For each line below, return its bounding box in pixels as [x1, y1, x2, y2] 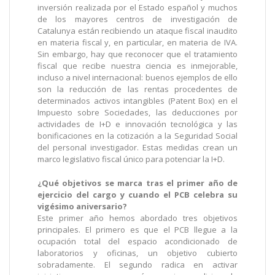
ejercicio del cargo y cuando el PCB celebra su [37, 189, 238, 200]
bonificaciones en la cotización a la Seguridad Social [37, 130, 238, 141]
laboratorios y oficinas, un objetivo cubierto [37, 247, 238, 258]
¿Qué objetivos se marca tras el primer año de [37, 177, 238, 188]
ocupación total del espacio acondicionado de [37, 236, 238, 247]
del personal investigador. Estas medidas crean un [37, 142, 238, 153]
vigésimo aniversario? [37, 201, 127, 212]
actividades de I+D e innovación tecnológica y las [37, 118, 238, 130]
